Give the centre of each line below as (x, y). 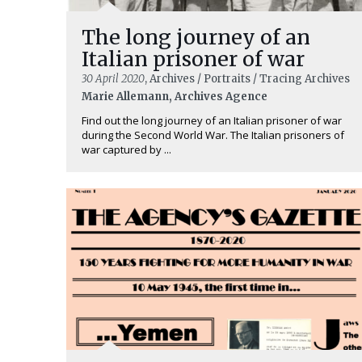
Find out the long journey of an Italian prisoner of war (212, 121)
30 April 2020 (113, 79)
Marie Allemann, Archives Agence (175, 97)
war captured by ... (126, 150)
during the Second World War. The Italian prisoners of (213, 135)
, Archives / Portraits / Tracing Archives (247, 79)
